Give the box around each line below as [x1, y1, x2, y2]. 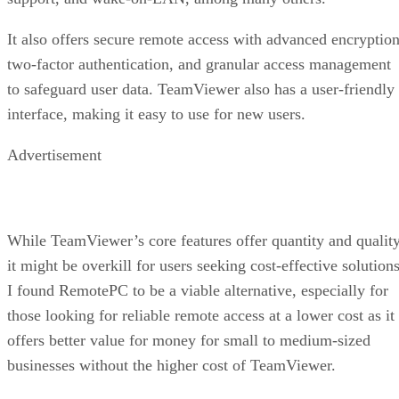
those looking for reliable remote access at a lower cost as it [7, 305, 395, 324]
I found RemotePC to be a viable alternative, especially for [7, 281, 388, 299]
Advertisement [7, 145, 102, 164]
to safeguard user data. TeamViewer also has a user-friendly [7, 79, 395, 98]
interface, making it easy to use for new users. [7, 104, 305, 123]
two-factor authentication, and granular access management [7, 54, 391, 73]
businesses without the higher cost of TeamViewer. [7, 355, 336, 374]
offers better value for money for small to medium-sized [7, 330, 370, 349]
